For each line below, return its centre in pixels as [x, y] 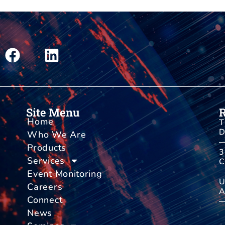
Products [47, 148]
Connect [45, 200]
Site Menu [53, 113]
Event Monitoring [65, 174]
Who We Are [57, 135]
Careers [45, 187]
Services [46, 161]
